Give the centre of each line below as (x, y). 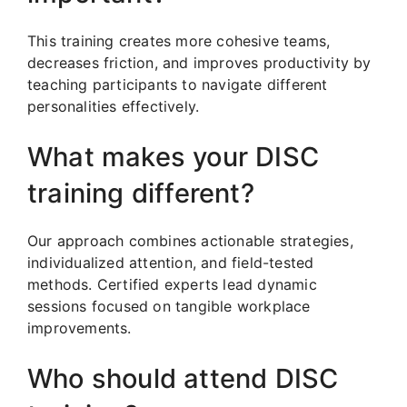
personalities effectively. (114, 106)
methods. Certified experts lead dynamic (172, 284)
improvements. (79, 328)
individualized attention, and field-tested (171, 262)
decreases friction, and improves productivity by (199, 62)
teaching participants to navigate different (178, 84)
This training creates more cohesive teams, (179, 40)
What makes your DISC (173, 156)
